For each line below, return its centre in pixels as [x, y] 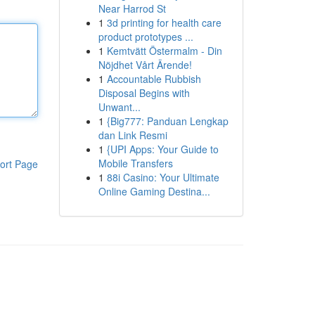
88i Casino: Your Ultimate [163, 177]
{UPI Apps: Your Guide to [162, 149]
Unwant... [119, 107]
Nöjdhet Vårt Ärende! [145, 65]
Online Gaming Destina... [154, 191]
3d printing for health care [164, 22]
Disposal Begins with [144, 93]
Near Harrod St [132, 8]
